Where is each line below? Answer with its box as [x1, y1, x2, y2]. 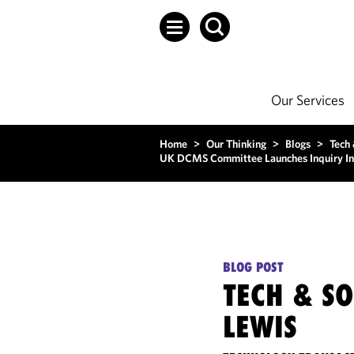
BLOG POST [223, 259, 284, 275]
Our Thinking [206, 137, 266, 151]
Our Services [271, 91, 345, 109]
